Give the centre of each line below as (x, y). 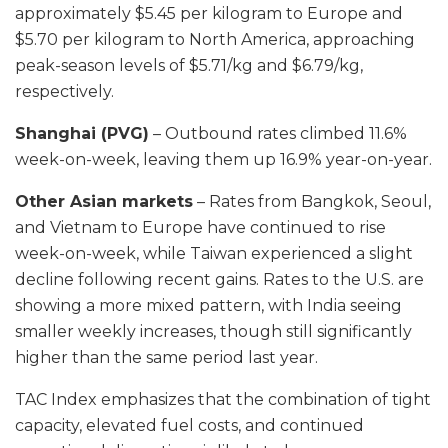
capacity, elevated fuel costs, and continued (189, 426)
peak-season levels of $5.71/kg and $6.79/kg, (189, 66)
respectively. (64, 92)
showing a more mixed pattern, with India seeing (208, 306)
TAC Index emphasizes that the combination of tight (223, 400)
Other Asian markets (104, 202)
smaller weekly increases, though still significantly (213, 332)
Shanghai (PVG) (82, 134)
